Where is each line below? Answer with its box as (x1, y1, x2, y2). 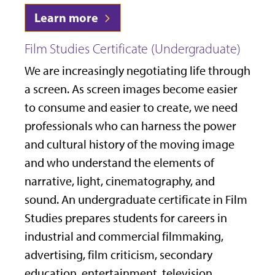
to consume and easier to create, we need (25, 100, 238, 115)
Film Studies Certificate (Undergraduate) (25, 41, 241, 58)
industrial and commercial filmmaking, (25, 229, 223, 244)
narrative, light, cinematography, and (25, 174, 215, 189)
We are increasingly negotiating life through (25, 63, 250, 79)
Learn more (34, 10, 101, 26)
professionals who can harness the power (25, 118, 236, 134)
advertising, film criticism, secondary (25, 247, 212, 263)
